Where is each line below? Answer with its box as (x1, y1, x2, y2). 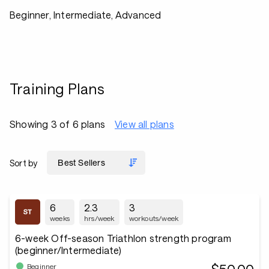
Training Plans (10, 80, 104, 97)
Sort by (10, 157, 38, 168)
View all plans (115, 118, 174, 130)
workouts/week (128, 214, 179, 222)
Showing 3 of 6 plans (10, 118, 105, 130)
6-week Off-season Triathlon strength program (15, 232, 231, 244)
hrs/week (84, 214, 115, 222)
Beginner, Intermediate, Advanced (10, 9, 162, 20)
